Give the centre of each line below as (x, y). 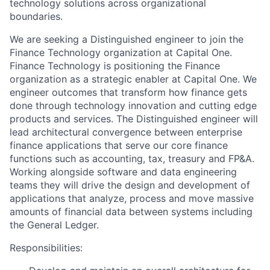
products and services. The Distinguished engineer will (134, 119)
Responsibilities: (46, 248)
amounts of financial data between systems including (131, 212)
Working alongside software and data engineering (123, 172)
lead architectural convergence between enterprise (126, 132)
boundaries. (36, 16)
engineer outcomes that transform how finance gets (128, 92)
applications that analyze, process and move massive (132, 198)
